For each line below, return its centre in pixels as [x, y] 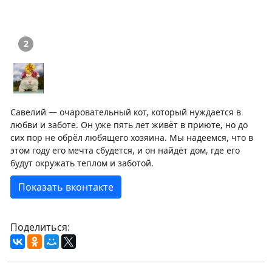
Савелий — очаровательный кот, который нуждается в [126, 112]
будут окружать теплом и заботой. [82, 163]
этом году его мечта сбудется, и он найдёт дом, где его [125, 150]
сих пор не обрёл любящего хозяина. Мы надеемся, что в [132, 137]
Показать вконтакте [66, 187]
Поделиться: [40, 227]
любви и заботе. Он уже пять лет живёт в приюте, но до [129, 124]
